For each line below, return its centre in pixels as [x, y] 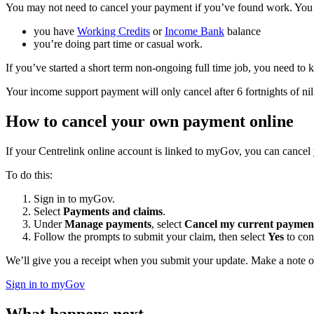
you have [55, 32]
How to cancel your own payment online [150, 122]
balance [243, 32]
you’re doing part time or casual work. [118, 44]
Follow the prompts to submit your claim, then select [151, 236]
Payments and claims [113, 211]
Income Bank [194, 32]
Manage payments [108, 224]
